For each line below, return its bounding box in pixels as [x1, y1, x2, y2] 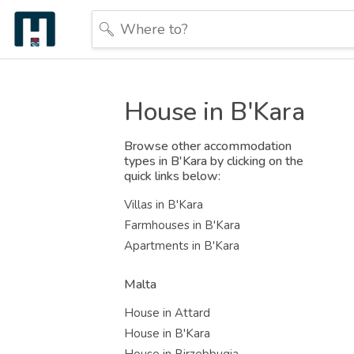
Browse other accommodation [124, 137, 292, 155]
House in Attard [124, 305, 210, 321]
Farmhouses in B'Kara [124, 217, 240, 233]
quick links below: [124, 168, 220, 185]
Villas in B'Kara [124, 197, 203, 213]
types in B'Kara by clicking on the [124, 153, 303, 170]
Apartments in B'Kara [124, 238, 239, 254]
